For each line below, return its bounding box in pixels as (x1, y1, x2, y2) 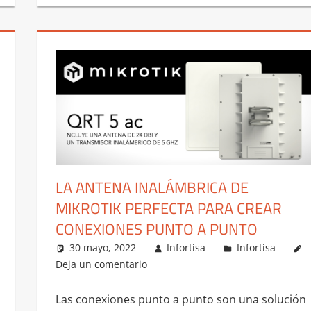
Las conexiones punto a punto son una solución (55, 291, 306, 307)
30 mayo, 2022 (69, 240, 136, 254)
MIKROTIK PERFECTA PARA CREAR (55, 196, 282, 220)
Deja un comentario (55, 257, 147, 271)
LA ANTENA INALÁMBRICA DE (55, 175, 249, 199)
